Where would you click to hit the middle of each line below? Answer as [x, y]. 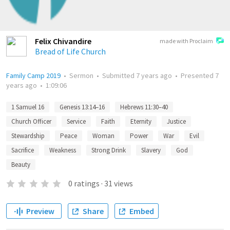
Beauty [21, 165]
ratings [87, 183]
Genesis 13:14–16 [82, 107]
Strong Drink [109, 150]
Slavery [151, 150]
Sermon [81, 75]
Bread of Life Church [70, 51]
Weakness [63, 150]
